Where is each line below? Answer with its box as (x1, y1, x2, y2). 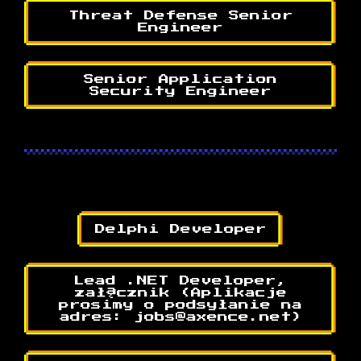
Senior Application (84, 73, 277, 85)
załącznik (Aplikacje (74, 287, 287, 298)
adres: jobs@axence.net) (59, 311, 302, 322)
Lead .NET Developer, (73, 275, 288, 286)
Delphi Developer (94, 223, 267, 234)
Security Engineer (89, 85, 272, 97)
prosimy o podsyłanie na (59, 299, 302, 310)
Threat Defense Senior (68, 10, 293, 21)
